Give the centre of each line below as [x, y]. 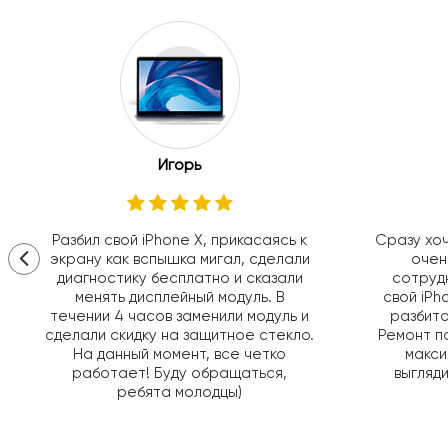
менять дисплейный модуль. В [179, 297]
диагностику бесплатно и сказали [179, 278]
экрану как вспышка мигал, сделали [179, 259]
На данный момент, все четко [179, 354]
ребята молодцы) [179, 392]
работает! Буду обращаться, [179, 373]
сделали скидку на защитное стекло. [179, 335]
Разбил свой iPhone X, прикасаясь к [179, 240]
